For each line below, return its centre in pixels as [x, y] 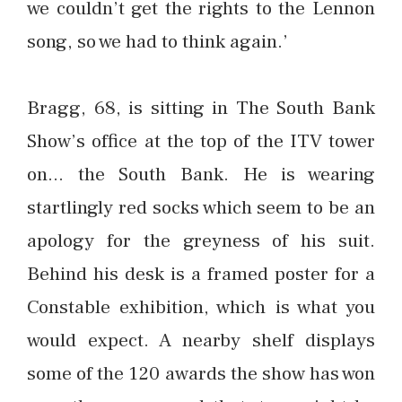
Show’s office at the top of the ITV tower [201, 141]
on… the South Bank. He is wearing [201, 175]
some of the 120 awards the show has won [201, 374]
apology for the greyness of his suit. [201, 241]
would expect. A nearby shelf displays [201, 341]
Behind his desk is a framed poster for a [201, 274]
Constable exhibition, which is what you [201, 307]
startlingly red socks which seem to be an [201, 208]
